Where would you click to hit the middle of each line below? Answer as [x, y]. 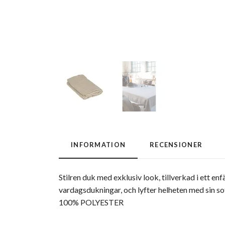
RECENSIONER [176, 145]
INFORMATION [98, 145]
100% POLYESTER [91, 202]
